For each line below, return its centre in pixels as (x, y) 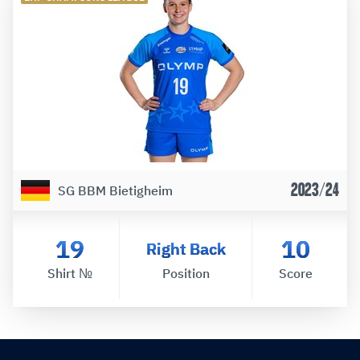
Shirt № (70, 273)
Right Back (186, 248)
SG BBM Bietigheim (115, 190)
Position (186, 273)
